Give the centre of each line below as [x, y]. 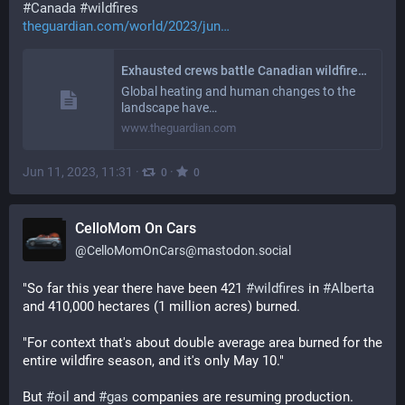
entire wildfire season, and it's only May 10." [155, 361]
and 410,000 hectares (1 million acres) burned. [161, 306]
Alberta [353, 288]
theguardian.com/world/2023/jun [122, 26]
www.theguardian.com [179, 128]
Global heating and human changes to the [238, 91]
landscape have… [169, 108]
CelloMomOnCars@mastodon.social [189, 250]
